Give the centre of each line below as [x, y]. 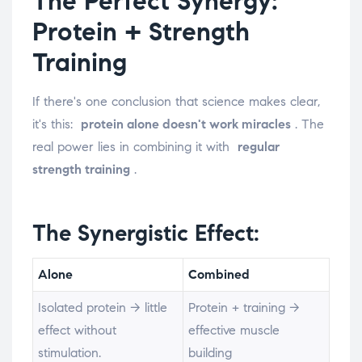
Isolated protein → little [103, 308]
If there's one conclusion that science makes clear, [176, 102]
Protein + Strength [141, 32]
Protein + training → [244, 308]
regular [259, 147]
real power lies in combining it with [135, 147]
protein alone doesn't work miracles [186, 124]
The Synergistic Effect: [146, 234]
